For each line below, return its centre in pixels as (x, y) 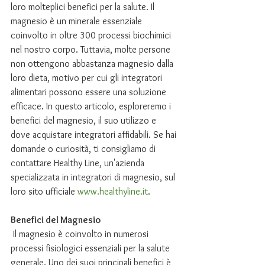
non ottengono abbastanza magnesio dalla (93, 64)
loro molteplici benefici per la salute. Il (84, 7)
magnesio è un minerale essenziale (77, 21)
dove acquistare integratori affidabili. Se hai (95, 135)
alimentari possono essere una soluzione (90, 92)
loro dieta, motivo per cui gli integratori (88, 78)
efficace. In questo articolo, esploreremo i (92, 106)
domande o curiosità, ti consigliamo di (84, 149)
